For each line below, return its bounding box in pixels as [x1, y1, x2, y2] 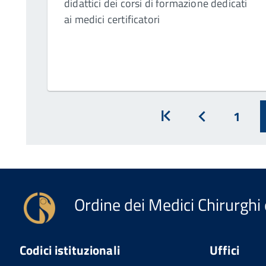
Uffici [209, 240, 239, 260]
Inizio [164, 121, 195, 141]
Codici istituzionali [20, 240, 120, 260]
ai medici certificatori [64, 11, 160, 28]
